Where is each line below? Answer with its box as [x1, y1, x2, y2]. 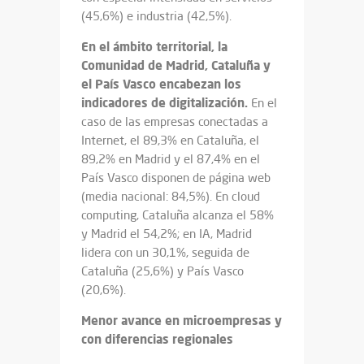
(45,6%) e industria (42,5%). [81, 8, 232, 24]
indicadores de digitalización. [81, 94, 248, 110]
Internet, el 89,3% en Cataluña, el [81, 132, 259, 148]
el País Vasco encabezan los [81, 76, 241, 92]
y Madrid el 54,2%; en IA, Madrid [81, 226, 252, 241]
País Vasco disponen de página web [81, 170, 271, 185]
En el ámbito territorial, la [81, 38, 227, 54]
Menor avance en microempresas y [81, 312, 282, 328]
